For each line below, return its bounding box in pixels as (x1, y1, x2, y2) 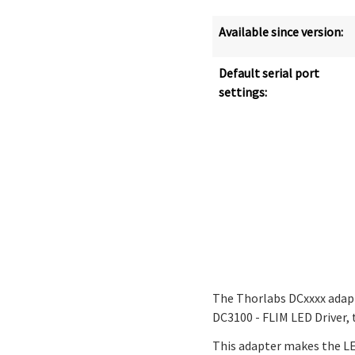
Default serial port (219, 65, 319, 82)
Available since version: (219, 24, 343, 40)
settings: (219, 84, 267, 101)
